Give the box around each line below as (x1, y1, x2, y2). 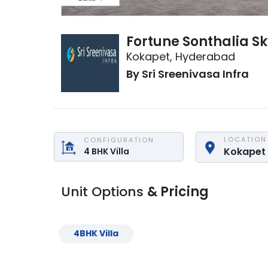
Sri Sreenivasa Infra (142, 66, 249, 81)
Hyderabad (175, 49, 236, 64)
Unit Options (61, 182, 148, 201)
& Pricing (147, 182, 209, 201)
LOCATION (223, 134, 267, 144)
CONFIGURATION (84, 135, 155, 145)
